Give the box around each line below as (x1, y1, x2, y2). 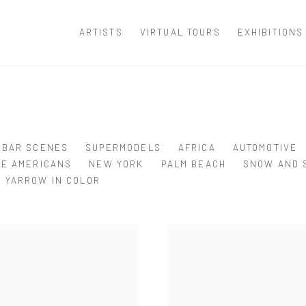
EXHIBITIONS (237, 27, 304, 38)
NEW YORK (89, 158, 144, 169)
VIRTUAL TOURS (139, 27, 221, 38)
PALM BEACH (161, 158, 227, 169)
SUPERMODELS (85, 141, 161, 153)
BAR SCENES (1, 141, 69, 153)
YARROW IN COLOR (5, 174, 100, 186)
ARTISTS (79, 27, 123, 38)
